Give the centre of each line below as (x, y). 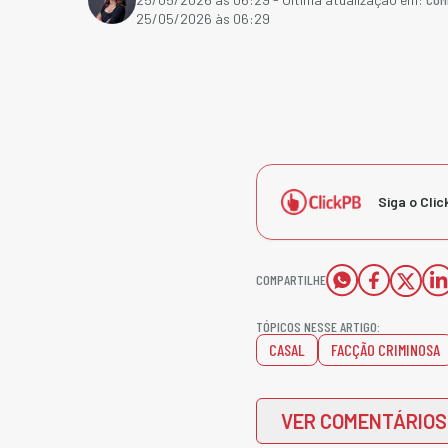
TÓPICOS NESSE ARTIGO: (318, 326)
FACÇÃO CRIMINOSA (385, 349)
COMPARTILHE (291, 279)
